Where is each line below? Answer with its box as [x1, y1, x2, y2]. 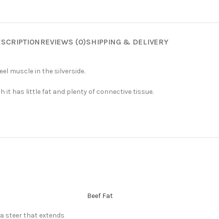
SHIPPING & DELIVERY [86, 37, 169, 46]
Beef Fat [87, 192, 113, 200]
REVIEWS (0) [40, 37, 86, 46]
